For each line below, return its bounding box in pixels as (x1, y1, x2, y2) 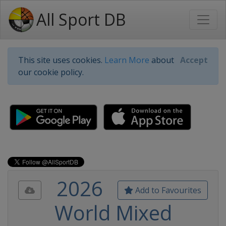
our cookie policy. (18, 67, 84, 78)
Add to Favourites (133, 185, 201, 196)
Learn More (104, 54, 149, 66)
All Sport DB (36, 9, 126, 30)
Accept (180, 54, 208, 66)
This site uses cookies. (18, 54, 104, 66)
